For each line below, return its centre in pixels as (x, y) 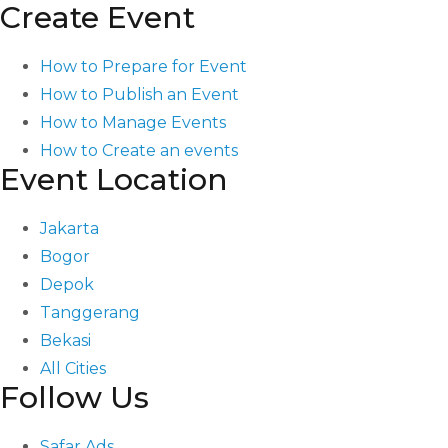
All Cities (73, 369)
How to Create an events (139, 151)
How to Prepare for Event (143, 67)
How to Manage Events (133, 123)
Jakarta (69, 229)
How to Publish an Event (139, 95)
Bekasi (65, 341)
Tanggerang (90, 313)
